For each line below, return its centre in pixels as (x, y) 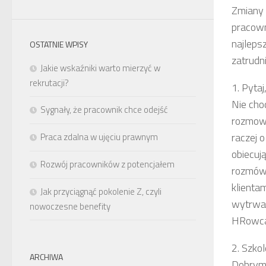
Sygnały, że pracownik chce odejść (104, 109)
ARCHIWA (46, 256)
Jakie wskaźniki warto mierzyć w (100, 68)
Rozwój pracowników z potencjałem (107, 164)
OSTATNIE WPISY (59, 44)
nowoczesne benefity (70, 206)
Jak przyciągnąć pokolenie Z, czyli (101, 191)
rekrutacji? (49, 83)
